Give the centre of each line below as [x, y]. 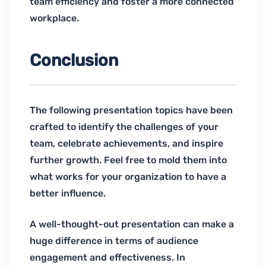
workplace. [54, 18]
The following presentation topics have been [131, 110]
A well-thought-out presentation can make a [132, 224]
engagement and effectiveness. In [107, 258]
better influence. [68, 194]
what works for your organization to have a [128, 177]
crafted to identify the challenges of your [124, 127]
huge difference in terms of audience [114, 241]
